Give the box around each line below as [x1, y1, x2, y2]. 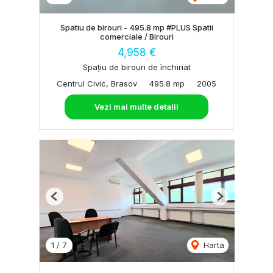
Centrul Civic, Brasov [57, 78, 137, 88]
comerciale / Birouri [99, 31, 174, 41]
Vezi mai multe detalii [94, 101, 179, 112]
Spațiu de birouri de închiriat [82, 62, 191, 72]
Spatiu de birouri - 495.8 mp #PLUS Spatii [60, 22, 213, 32]
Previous [54, 196, 87, 206]
